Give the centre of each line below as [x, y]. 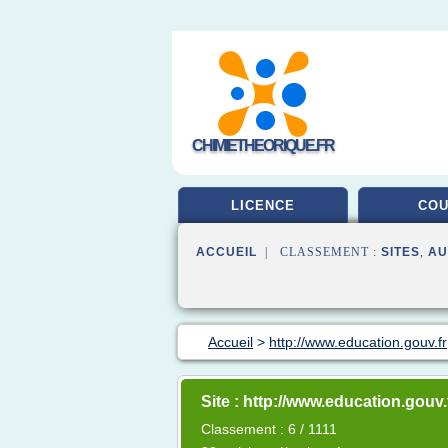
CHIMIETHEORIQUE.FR [263, 145]
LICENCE [263, 205]
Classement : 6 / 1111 [269, 429]
